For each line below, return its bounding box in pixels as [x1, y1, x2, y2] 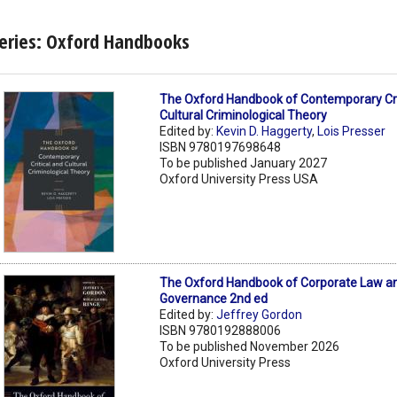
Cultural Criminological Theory [160, 107, 328, 122]
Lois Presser [317, 123, 386, 138]
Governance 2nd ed [160, 291, 269, 306]
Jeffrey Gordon [216, 307, 303, 322]
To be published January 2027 [160, 155, 328, 170]
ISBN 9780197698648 [160, 139, 282, 154]
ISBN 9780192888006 [160, 323, 282, 338]
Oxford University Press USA [160, 171, 319, 186]
